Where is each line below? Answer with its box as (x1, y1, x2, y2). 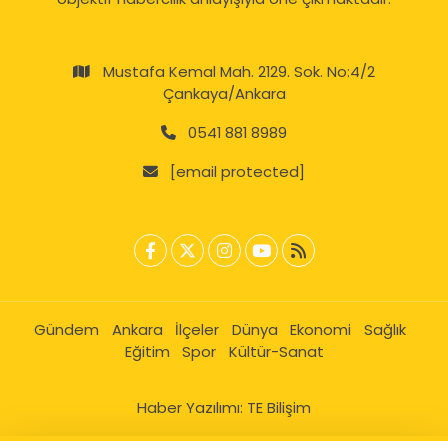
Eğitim (124, 340, 170, 362)
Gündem (34, 318, 99, 340)
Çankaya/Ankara (162, 82, 286, 104)
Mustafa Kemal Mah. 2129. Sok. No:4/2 (102, 60, 375, 82)
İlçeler (175, 318, 219, 340)
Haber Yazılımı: (137, 396, 247, 418)
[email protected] (170, 160, 306, 182)
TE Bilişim (247, 396, 311, 418)
